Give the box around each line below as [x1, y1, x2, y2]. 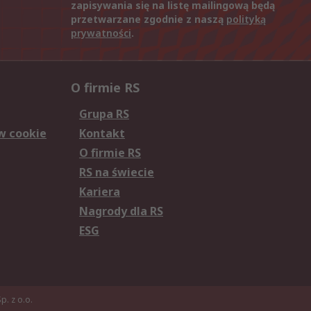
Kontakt [79, 126, 125, 142]
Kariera [79, 184, 120, 200]
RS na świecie [79, 165, 154, 180]
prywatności [71, 26, 131, 40]
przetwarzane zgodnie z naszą [71, 12, 226, 26]
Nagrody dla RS [79, 203, 163, 219]
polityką [226, 12, 266, 26]
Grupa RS [79, 106, 129, 122]
